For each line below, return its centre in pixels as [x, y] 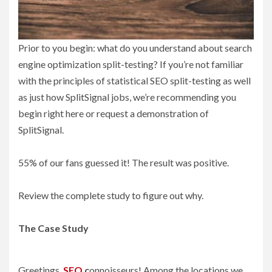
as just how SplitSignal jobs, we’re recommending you [127, 97]
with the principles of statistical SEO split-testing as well [134, 80]
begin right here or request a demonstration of [114, 113]
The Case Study [53, 228]
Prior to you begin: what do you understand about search [135, 47]
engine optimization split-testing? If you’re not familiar [131, 64]
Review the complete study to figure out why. [111, 195]
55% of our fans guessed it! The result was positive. [124, 162]
